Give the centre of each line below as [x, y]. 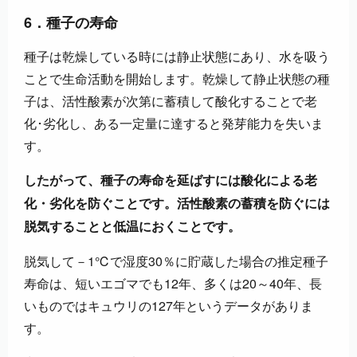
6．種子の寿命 [71, 23]
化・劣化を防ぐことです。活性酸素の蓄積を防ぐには [177, 204]
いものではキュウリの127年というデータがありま [169, 306]
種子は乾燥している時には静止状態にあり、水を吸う [177, 57]
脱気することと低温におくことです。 [132, 227]
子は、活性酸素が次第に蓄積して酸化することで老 [171, 101]
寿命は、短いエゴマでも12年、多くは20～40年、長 [173, 284]
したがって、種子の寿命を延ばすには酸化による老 [171, 181]
